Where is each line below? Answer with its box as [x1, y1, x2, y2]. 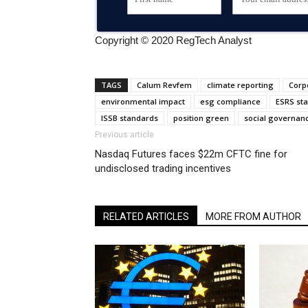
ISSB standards [101, 113, 158, 123]
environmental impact [101, 96, 185, 107]
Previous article [95, 130, 154, 140]
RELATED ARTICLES [103, 211, 189, 222]
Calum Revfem [137, 80, 192, 90]
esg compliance [200, 96, 261, 107]
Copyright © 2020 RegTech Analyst [95, 34, 252, 46]
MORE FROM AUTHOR [206, 211, 301, 222]
